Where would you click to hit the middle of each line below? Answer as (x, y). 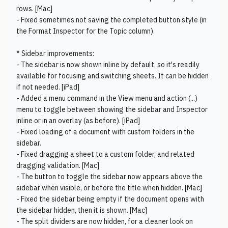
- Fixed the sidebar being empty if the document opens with (110, 199)
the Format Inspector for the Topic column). (85, 31)
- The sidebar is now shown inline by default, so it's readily (108, 65)
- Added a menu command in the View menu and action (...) (107, 98)
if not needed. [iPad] (48, 87)
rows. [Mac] (34, 9)
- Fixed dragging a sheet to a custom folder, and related (105, 154)
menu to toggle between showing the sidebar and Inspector (112, 109)
